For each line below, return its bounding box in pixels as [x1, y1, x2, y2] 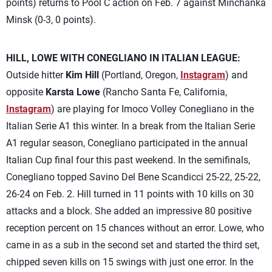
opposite [6, 86, 46, 98]
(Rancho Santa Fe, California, [100, 86, 227, 98]
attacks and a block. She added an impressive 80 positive [6, 205, 251, 217]
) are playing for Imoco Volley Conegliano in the [51, 103, 254, 115]
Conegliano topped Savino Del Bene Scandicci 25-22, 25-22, [6, 171, 260, 183]
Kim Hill [66, 69, 99, 81]
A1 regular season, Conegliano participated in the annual [6, 137, 248, 149]
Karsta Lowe [46, 86, 100, 98]
